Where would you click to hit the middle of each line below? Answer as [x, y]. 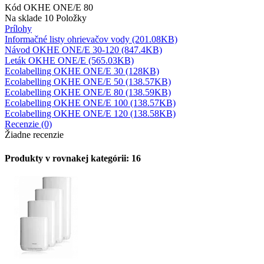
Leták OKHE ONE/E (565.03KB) [69, 61]
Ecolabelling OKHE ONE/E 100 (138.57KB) [90, 103]
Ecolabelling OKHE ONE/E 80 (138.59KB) [88, 93]
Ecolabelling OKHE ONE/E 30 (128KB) [82, 71]
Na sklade [23, 18]
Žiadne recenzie [34, 135]
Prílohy [18, 29]
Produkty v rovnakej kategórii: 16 [73, 158]
